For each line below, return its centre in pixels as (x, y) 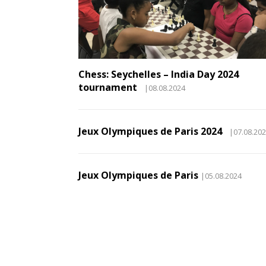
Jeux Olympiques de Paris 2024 (153, 132)
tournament (110, 88)
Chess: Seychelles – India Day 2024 (159, 75)
